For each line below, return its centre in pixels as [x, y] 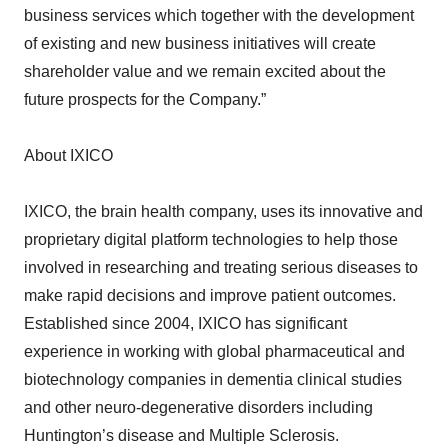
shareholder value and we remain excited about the [205, 31]
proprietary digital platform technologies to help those [211, 199]
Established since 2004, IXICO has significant [185, 283]
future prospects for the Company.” [145, 59]
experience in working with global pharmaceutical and [214, 311]
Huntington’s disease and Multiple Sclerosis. [181, 395]
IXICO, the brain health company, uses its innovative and [223, 171]
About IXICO [68, 115]
